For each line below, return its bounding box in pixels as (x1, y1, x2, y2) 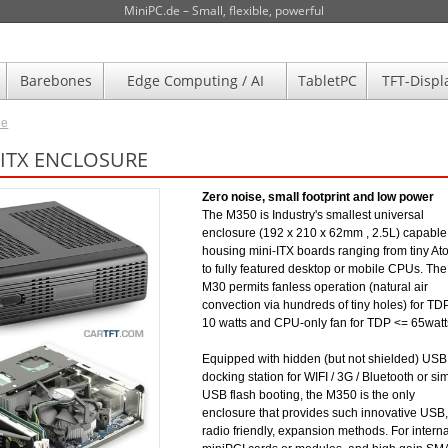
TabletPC (297, 71, 357, 90)
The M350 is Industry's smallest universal (201, 208, 424, 222)
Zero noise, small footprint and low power (201, 190, 434, 204)
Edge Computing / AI (127, 71, 265, 90)
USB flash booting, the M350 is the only (201, 388, 415, 402)
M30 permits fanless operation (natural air (201, 280, 428, 294)
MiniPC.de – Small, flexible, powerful (124, 2, 324, 19)
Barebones (19, 71, 92, 90)
